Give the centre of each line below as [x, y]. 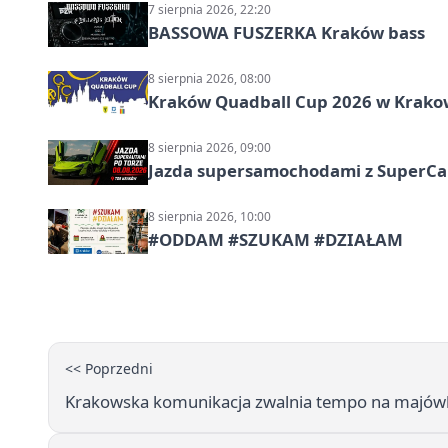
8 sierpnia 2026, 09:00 [209, 147]
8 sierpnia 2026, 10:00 [209, 216]
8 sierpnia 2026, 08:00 [209, 78]
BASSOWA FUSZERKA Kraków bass [286, 32]
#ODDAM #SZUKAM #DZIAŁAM [275, 239]
